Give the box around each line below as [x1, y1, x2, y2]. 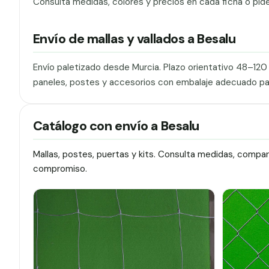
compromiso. [32, 162, 87, 175]
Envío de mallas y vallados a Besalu [32, 31, 236, 48]
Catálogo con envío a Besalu [32, 117, 199, 134]
